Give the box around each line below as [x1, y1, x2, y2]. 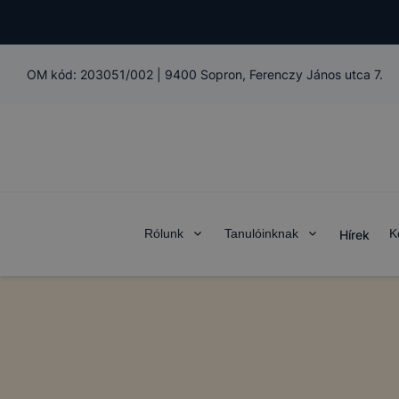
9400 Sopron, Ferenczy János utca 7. [165, 67, 383, 82]
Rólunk [144, 226, 183, 240]
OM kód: [27, 67, 80, 82]
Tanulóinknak [224, 226, 298, 240]
